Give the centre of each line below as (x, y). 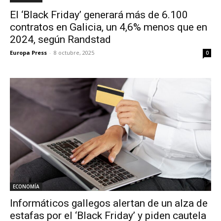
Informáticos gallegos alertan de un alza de (109, 203)
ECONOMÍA (26, 187)
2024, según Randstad (60, 39)
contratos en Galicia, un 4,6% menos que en (109, 27)
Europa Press (28, 52)
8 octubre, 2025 (74, 52)
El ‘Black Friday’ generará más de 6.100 (99, 15)
